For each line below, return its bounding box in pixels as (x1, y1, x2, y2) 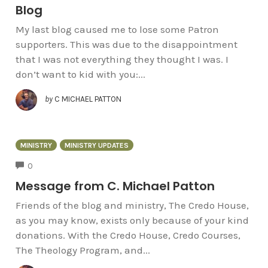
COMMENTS (32, 160, 75, 170)
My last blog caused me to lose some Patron (15, 23, 219, 35)
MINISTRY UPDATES (64, 141, 129, 150)
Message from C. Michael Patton (15, 178, 215, 195)
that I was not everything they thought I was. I (15, 53, 229, 65)
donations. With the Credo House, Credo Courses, (15, 229, 240, 242)
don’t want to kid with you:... (15, 68, 145, 80)
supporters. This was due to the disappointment (15, 38, 237, 50)
